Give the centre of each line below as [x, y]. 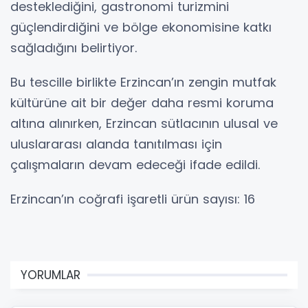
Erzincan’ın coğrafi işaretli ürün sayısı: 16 [133, 199]
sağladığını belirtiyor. [74, 47]
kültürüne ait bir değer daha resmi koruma [142, 102]
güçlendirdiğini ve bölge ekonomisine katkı [141, 27]
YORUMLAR [51, 275]
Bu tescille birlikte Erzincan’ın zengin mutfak [143, 82]
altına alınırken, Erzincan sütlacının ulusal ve [144, 123]
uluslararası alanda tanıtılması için [116, 144]
